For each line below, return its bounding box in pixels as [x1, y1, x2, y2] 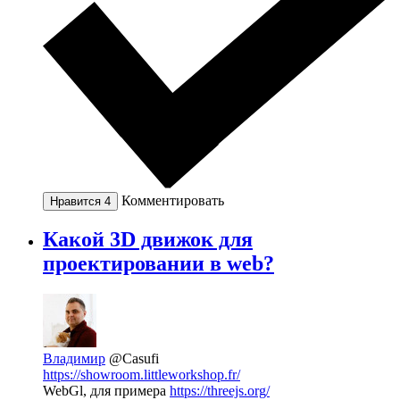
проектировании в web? [43, 252, 274, 276]
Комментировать [121, 192, 224, 208]
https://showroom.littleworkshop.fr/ [43, 367, 240, 383]
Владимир [43, 351, 105, 367]
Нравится [50, 194, 104, 208]
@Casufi [109, 351, 159, 367]
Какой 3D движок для [43, 228, 253, 252]
